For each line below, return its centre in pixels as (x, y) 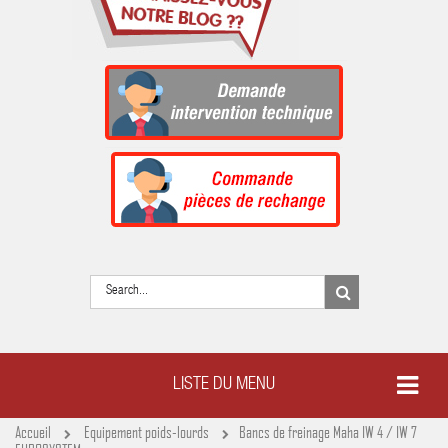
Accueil (33, 431)
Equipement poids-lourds (148, 431)
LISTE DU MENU (224, 384)
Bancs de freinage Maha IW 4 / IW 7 (328, 431)
